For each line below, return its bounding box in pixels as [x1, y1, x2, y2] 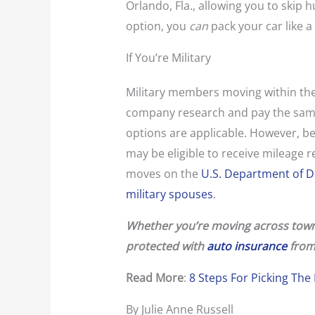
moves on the [125, 166, 201, 182]
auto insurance [206, 238, 287, 255]
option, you [125, 18, 189, 34]
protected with [125, 238, 207, 255]
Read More [125, 270, 184, 286]
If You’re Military [125, 50, 211, 66]
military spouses [125, 186, 213, 202]
